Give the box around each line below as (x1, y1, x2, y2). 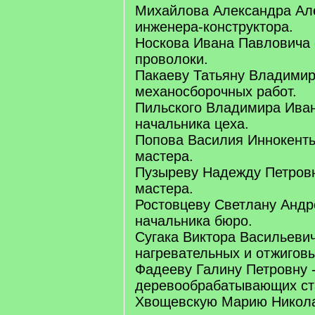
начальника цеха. (135, 116, 249, 131)
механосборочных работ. (135, 84, 297, 99)
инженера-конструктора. (135, 19, 293, 34)
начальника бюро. (135, 213, 252, 229)
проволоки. (135, 51, 208, 67)
